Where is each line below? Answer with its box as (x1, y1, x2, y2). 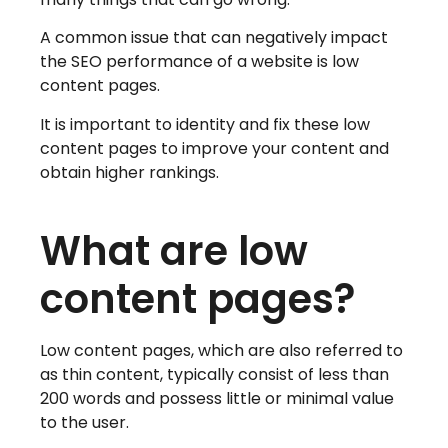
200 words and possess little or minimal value (40, 387, 394, 411)
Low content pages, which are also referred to (40, 339, 403, 363)
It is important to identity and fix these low (40, 112, 370, 136)
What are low (40, 223, 308, 280)
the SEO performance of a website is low (40, 50, 359, 74)
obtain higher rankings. (40, 160, 219, 184)
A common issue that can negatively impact (40, 26, 388, 50)
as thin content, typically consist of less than (40, 363, 389, 387)
